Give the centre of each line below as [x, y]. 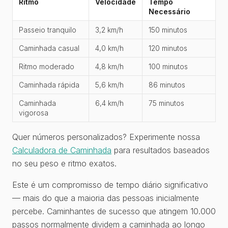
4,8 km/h [109, 66]
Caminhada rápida [49, 85]
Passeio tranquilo [48, 30]
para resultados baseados [161, 150]
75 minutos [166, 103]
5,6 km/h [109, 85]
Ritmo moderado [47, 66]
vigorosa [34, 113]
